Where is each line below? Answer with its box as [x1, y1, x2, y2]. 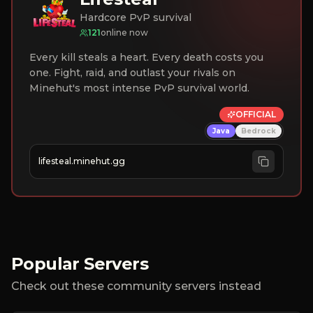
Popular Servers [11, 254, 148, 274]
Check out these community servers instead [11, 279, 261, 293]
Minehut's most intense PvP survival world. [29, 82, 249, 94]
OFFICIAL [235, 109, 276, 119]
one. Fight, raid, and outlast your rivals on [29, 66, 235, 79]
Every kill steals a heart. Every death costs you [29, 51, 263, 64]
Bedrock [241, 126, 276, 136]
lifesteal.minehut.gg [38, 156, 125, 166]
